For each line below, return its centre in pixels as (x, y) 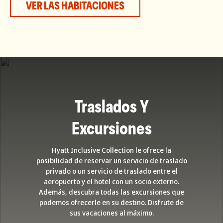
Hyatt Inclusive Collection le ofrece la (111, 150)
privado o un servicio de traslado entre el (111, 171)
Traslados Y (111, 107)
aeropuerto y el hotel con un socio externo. (111, 181)
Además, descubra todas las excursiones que (111, 192)
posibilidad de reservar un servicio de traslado (111, 160)
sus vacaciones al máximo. (111, 213)
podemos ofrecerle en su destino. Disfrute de (111, 202)
